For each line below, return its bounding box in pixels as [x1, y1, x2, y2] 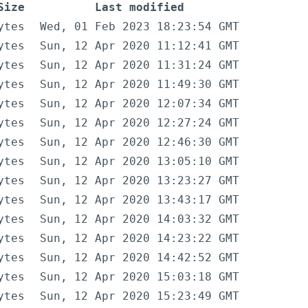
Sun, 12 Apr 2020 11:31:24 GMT [40, 58, 239, 72]
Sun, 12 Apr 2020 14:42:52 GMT [40, 251, 239, 265]
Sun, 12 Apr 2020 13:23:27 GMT [40, 174, 239, 188]
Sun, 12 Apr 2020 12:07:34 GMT [40, 97, 239, 111]
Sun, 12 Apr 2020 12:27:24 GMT [40, 116, 239, 130]
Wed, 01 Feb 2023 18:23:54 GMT [40, 20, 239, 34]
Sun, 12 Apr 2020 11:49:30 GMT [40, 78, 239, 91]
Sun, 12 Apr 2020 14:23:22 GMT [40, 232, 239, 245]
